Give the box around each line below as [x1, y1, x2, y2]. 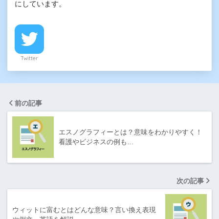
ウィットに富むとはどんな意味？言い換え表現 [12, 205, 156, 214]
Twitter [21, 54, 38, 62]
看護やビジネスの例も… [59, 137, 134, 146]
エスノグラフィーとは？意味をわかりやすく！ [59, 128, 202, 136]
